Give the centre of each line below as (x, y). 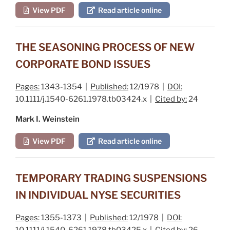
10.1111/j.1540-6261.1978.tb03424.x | (85, 99)
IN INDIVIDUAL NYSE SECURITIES (98, 195)
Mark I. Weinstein (47, 119)
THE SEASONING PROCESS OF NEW (105, 47)
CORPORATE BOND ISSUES (83, 64)
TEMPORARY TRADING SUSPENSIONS (111, 178)
